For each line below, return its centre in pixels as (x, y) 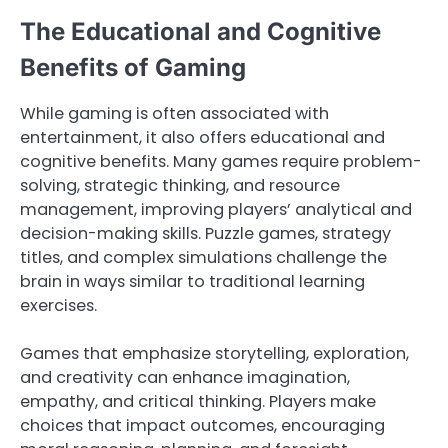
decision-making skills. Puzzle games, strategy (205, 233)
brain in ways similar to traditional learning (192, 281)
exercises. (58, 305)
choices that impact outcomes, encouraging (202, 425)
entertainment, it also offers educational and (202, 137)
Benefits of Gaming (133, 67)
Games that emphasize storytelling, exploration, (214, 353)
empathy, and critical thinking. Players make (198, 401)
